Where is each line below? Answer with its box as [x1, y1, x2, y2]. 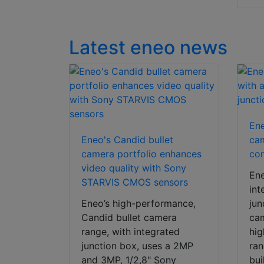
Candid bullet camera [81, 212, 177, 224]
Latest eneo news [69, 36, 227, 60]
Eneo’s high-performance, [81, 197, 196, 210]
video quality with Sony [81, 162, 186, 174]
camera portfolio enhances [81, 148, 202, 160]
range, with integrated [81, 226, 180, 238]
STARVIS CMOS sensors [81, 176, 188, 189]
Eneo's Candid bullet [81, 134, 173, 146]
